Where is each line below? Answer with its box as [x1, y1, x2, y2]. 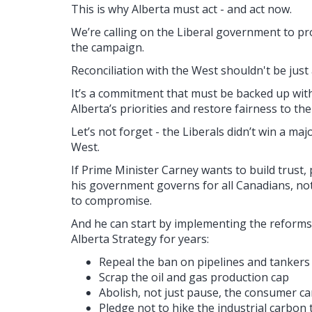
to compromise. [71, 193, 152, 209]
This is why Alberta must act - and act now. [71, 1, 292, 17]
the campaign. [71, 40, 144, 56]
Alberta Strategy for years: [71, 231, 209, 247]
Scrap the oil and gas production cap [99, 270, 289, 286]
